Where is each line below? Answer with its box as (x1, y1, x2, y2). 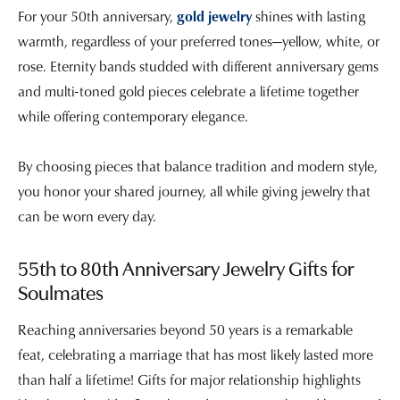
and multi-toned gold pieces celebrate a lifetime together (18, 80, 359, 101)
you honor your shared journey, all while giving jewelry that (18, 180, 371, 201)
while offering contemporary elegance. (18, 105, 252, 126)
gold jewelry (177, 5, 252, 26)
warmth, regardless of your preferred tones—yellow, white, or (18, 30, 379, 51)
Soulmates (18, 284, 104, 305)
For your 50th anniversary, (18, 5, 177, 26)
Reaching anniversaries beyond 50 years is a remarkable (18, 320, 353, 340)
